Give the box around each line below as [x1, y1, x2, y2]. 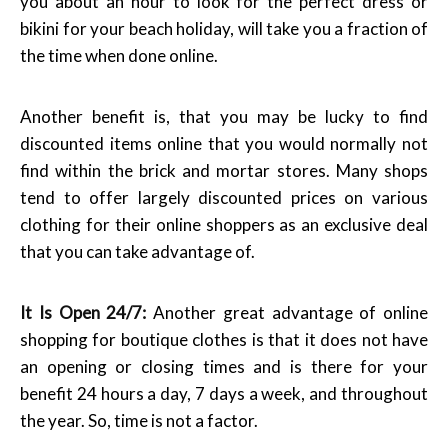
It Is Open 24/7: [20, 301, 147, 323]
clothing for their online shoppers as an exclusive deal [20, 213, 428, 235]
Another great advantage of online [146, 301, 428, 323]
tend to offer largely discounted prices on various [20, 186, 428, 208]
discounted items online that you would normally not [20, 132, 428, 154]
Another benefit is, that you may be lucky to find [20, 105, 428, 127]
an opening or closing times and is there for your [20, 355, 428, 377]
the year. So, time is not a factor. [20, 409, 258, 431]
